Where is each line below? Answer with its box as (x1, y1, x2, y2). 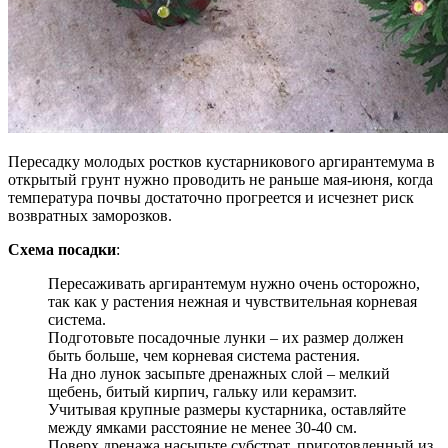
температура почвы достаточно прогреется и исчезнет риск (8, 188, 414, 206)
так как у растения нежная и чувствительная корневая (48, 292, 417, 310)
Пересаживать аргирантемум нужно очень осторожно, (48, 274, 420, 292)
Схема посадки (8, 240, 116, 258)
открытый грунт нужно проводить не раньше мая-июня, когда (8, 170, 433, 188)
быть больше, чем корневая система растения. (48, 346, 360, 364)
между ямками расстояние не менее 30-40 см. (48, 418, 357, 436)
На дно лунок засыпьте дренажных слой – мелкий (48, 364, 390, 382)
